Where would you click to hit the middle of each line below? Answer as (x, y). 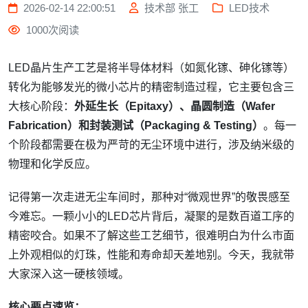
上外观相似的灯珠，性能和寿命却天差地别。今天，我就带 (151, 255)
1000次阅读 (51, 30)
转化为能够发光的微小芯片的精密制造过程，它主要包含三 (151, 87)
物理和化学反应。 (52, 164)
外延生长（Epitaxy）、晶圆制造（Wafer (175, 106)
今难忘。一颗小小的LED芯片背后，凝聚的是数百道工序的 (151, 216)
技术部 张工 (170, 8)
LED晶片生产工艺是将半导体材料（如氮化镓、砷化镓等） (151, 68)
